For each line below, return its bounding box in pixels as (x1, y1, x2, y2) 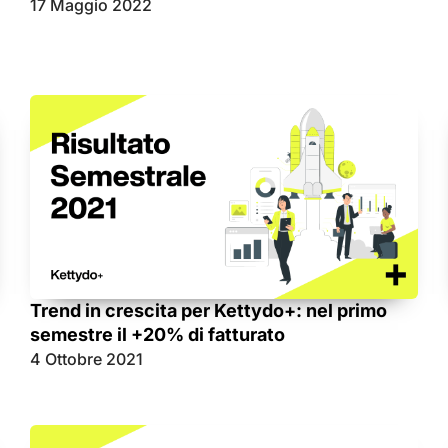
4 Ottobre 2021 (30, 348, 143, 369)
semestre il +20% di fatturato (30, 323, 285, 345)
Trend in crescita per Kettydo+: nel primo (30, 299, 387, 321)
